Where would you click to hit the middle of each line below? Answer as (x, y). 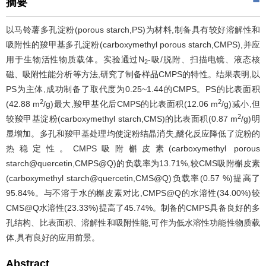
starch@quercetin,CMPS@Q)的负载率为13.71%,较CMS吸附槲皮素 (133, 163)
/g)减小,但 (241, 104)
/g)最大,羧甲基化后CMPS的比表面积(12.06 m (131, 104)
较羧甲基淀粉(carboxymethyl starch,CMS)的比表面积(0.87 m (122, 119)
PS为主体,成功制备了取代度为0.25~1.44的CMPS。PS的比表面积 (133, 89)
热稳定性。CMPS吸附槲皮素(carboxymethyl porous (133, 148)
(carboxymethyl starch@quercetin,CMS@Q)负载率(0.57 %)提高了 (133, 178)
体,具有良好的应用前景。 (53, 237)
